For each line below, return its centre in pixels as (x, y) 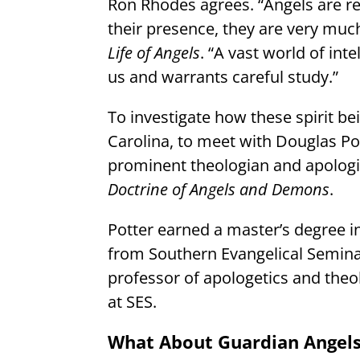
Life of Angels (154, 52)
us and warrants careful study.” (223, 76)
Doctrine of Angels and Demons (219, 189)
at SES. (133, 301)
